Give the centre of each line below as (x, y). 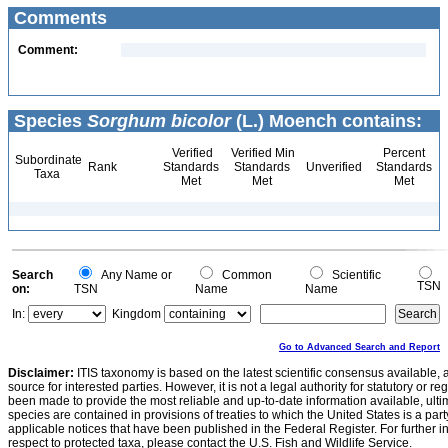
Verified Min (261, 153)
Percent (403, 153)
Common (244, 275)
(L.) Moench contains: (326, 121)
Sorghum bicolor (159, 121)
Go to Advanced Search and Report (359, 347)
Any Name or (133, 275)
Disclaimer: (41, 373)
